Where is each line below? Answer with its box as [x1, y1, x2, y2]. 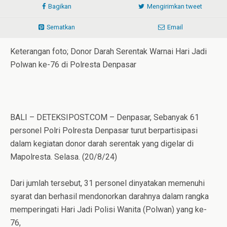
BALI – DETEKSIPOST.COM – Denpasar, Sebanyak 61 [10, 112, 199, 122]
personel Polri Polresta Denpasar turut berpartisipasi [10, 125, 198, 135]
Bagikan [48, 2, 71, 10]
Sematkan [47, 23, 75, 31]
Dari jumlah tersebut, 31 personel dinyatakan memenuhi [10, 178, 205, 188]
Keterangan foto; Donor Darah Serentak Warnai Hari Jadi [10, 46, 207, 56]
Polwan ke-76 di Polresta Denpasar [10, 59, 136, 69]
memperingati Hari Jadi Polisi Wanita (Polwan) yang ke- [10, 204, 207, 214]
